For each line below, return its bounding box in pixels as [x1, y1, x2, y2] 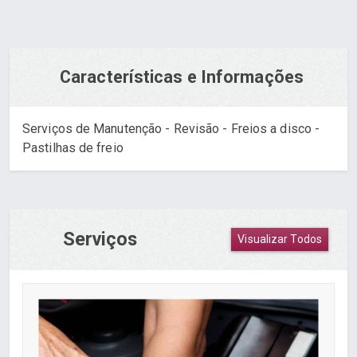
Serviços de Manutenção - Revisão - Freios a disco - [22, 120, 320, 136]
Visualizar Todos [237, 232, 322, 245]
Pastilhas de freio [22, 139, 124, 155]
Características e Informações [60, 66, 304, 87]
